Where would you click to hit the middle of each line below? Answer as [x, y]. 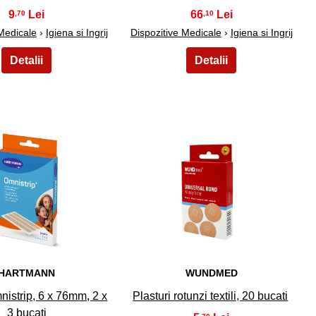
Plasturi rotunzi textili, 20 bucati [211, 296]
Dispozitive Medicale [176, 32]
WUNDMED [211, 273]
